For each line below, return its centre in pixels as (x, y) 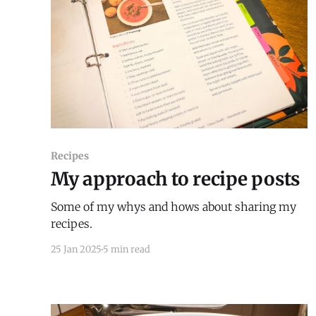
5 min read (127, 250)
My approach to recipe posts (175, 179)
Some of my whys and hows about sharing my (174, 207)
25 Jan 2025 (76, 250)
